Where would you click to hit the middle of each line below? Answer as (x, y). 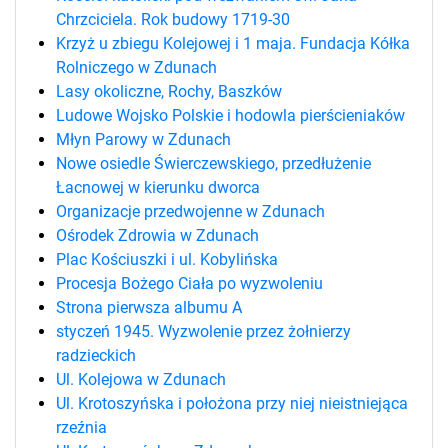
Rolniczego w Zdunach (136, 67)
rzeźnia (81, 427)
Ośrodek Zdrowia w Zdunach (157, 235)
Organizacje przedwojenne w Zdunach (190, 211)
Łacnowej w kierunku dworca (158, 187)
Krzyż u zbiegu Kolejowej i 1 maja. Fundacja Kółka (233, 43)
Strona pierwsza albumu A (149, 307)
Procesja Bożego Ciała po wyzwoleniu (189, 283)
